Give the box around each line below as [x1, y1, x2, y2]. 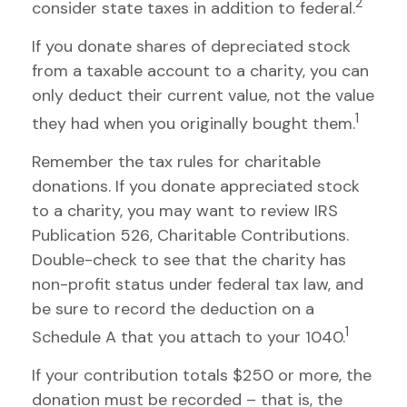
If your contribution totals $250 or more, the [32, 364, 372, 386]
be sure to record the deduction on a [32, 298, 314, 320]
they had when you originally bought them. [32, 113, 355, 134]
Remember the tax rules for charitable [32, 151, 321, 173]
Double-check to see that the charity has [32, 249, 346, 271]
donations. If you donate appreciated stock [32, 175, 360, 197]
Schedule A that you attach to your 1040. [32, 326, 345, 348]
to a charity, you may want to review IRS [32, 200, 338, 222]
